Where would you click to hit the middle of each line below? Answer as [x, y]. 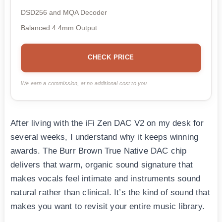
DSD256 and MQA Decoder [64, 13]
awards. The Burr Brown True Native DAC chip [99, 151]
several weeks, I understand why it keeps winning [105, 137]
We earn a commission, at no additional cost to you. [85, 83]
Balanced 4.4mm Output [59, 28]
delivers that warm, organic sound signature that [102, 165]
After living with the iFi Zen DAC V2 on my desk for [107, 123]
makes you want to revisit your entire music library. [108, 207]
